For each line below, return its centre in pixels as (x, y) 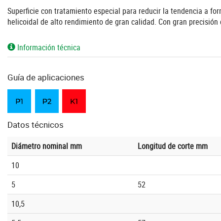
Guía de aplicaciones (46, 77)
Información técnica (48, 48)
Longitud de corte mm (173, 146)
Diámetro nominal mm (47, 146)
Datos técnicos (36, 125)
